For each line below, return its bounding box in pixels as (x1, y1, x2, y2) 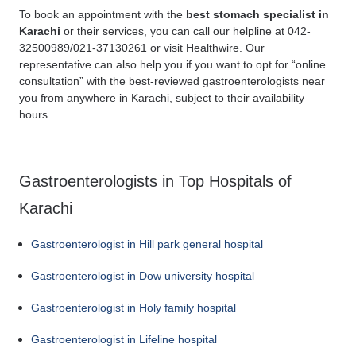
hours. (19, 108, 51, 122)
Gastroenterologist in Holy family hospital (31, 301, 236, 315)
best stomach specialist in (186, 8, 329, 21)
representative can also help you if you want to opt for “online (19, 58, 326, 72)
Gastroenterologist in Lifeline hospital (31, 333, 217, 346)
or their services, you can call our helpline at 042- (60, 25, 311, 38)
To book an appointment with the (19, 8, 186, 21)
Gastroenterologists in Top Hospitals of (19, 172, 292, 191)
